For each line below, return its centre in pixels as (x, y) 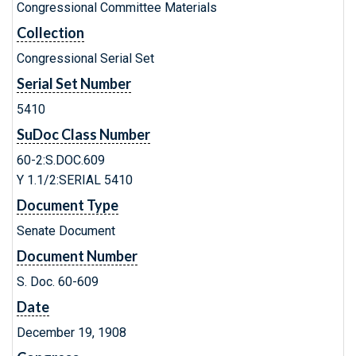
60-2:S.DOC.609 (61, 160)
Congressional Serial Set (85, 58)
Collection (50, 33)
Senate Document (66, 231)
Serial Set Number (74, 83)
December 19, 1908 (72, 333)
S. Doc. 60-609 (58, 282)
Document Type (68, 205)
